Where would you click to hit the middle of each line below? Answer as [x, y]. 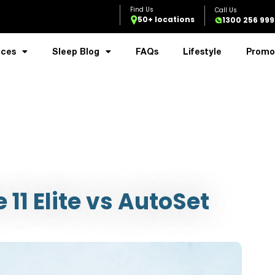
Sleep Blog [76, 51]
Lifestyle [202, 51]
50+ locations [166, 19]
